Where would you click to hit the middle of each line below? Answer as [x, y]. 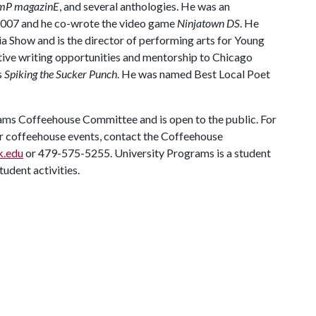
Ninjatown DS [208, 23]
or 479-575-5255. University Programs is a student [147, 153]
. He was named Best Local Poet [194, 74]
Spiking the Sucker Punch [61, 74]
